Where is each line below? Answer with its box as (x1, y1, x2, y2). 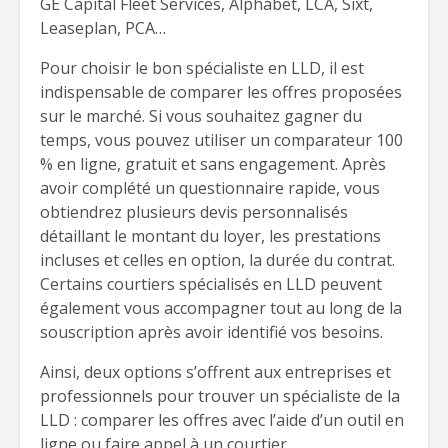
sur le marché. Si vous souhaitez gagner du (40, 105, 362, 127)
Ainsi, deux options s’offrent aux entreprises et (40, 361, 391, 383)
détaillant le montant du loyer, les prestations (40, 225, 381, 247)
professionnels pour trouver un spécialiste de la (40, 385, 400, 407)
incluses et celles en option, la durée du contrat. (40, 249, 395, 271)
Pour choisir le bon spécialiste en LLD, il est (40, 57, 364, 79)
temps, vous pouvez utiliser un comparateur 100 (40, 129, 403, 151)
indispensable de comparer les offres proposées (40, 81, 402, 103)
